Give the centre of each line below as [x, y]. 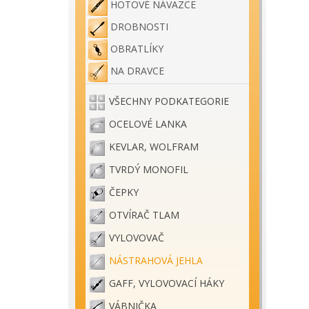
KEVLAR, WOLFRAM [154, 147]
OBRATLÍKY [137, 49]
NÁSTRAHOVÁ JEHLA [156, 261]
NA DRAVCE [137, 71]
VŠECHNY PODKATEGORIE [169, 101]
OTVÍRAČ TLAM [144, 215]
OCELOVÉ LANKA [148, 124]
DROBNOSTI [139, 27]
